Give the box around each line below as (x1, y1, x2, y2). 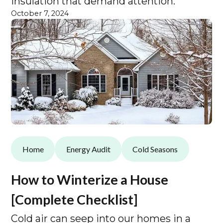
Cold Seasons (132, 144, 178, 154)
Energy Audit (66, 144, 111, 154)
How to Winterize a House (11, 171, 169, 188)
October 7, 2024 (11, 9, 69, 18)
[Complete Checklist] (11, 191, 138, 208)
